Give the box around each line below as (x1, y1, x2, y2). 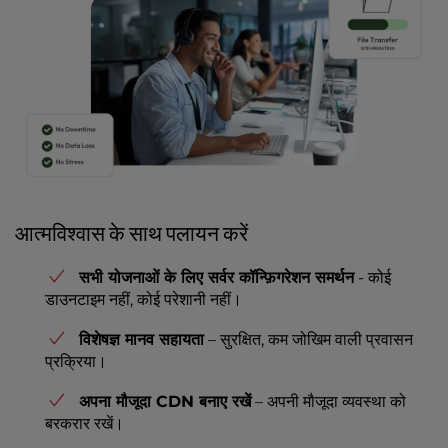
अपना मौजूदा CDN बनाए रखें (79, 391, 251, 411)
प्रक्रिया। (45, 351, 107, 371)
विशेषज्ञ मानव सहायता (79, 329, 204, 349)
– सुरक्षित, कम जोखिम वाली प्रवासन (204, 329, 413, 349)
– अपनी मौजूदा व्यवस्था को (251, 391, 406, 411)
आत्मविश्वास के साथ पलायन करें (15, 219, 248, 246)
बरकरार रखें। (45, 413, 124, 433)
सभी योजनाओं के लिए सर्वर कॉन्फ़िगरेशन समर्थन (79, 267, 354, 287)
